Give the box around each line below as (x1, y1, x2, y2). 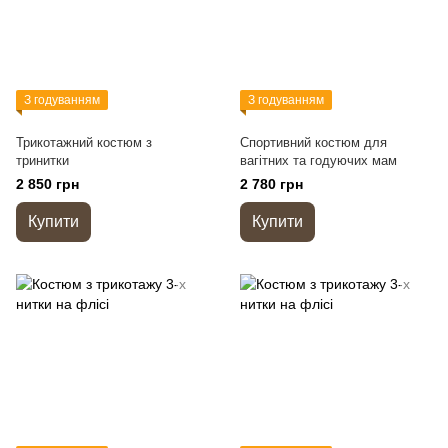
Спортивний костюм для (240, 135, 387, 150)
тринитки (16, 153, 69, 168)
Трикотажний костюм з (16, 135, 152, 150)
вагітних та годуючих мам (240, 153, 397, 168)
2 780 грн (240, 176, 303, 192)
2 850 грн (16, 176, 79, 192)
